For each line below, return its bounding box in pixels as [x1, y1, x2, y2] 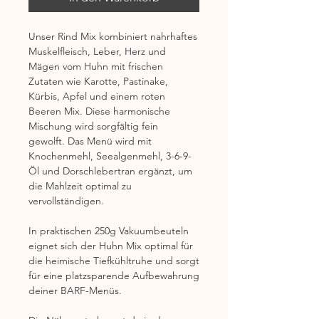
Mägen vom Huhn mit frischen [28, 60, 163, 73]
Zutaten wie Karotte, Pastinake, [28, 75, 168, 88]
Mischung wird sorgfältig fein [28, 120, 158, 133]
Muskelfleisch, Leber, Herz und [28, 45, 166, 58]
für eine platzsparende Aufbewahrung [28, 269, 199, 283]
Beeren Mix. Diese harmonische [28, 105, 170, 118]
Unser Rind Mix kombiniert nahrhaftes [28, 30, 197, 43]
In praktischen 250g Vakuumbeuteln [28, 224, 189, 238]
